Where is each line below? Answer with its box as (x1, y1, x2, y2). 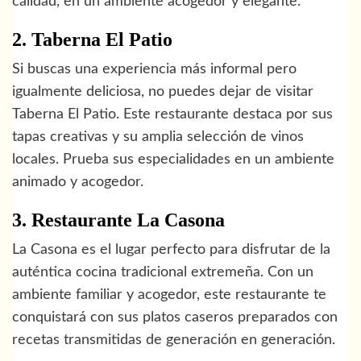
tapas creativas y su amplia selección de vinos (12, 129, 304, 144)
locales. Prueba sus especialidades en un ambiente (12, 151, 334, 167)
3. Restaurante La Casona (12, 209, 225, 230)
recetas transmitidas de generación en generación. (12, 332, 335, 347)
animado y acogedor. (12, 174, 143, 189)
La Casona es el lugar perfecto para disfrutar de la (12, 242, 330, 257)
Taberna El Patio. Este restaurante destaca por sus (12, 106, 333, 122)
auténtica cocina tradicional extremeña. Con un (12, 264, 313, 280)
